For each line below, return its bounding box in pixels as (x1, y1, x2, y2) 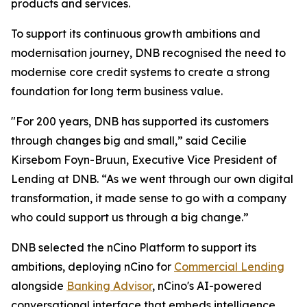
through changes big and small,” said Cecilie (11, 134, 247, 147)
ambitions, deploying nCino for (11, 260, 174, 273)
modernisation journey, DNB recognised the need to (11, 46, 286, 60)
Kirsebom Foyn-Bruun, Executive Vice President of (11, 153, 277, 167)
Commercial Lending (174, 260, 284, 273)
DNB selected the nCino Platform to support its (11, 241, 256, 254)
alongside (11, 279, 66, 293)
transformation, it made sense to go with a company (11, 191, 286, 205)
